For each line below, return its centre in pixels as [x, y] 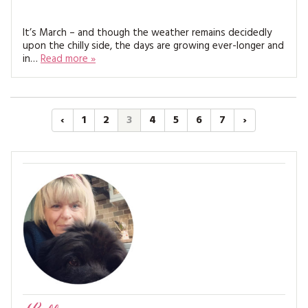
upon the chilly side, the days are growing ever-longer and [153, 46]
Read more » [68, 59]
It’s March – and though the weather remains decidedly [147, 33]
